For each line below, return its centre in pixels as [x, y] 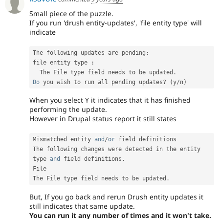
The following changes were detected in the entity [117, 149]
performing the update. [68, 109]
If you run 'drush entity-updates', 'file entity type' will [116, 23]
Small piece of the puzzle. [71, 14]
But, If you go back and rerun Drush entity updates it [116, 197]
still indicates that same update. [82, 206]
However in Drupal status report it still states [103, 119]
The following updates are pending [89, 53]
